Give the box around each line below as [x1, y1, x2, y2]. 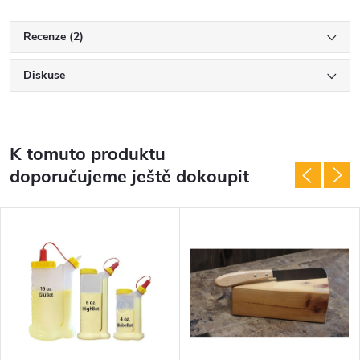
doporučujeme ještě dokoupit [10, 164, 249, 189]
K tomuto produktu [10, 141, 166, 166]
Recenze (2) [23, 28, 84, 44]
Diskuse [23, 67, 65, 83]
